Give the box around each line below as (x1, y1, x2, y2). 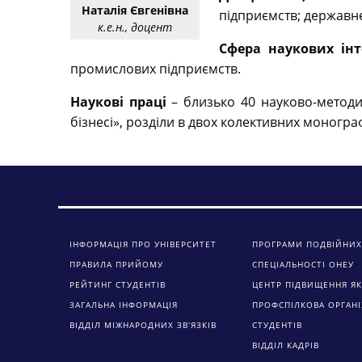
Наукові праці (70, 93, 166, 112)
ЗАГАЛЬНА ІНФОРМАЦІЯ (69, 299, 178, 311)
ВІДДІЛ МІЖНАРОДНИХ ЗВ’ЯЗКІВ (69, 319, 217, 331)
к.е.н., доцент (98, 19, 172, 36)
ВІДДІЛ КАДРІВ (252, 339, 319, 351)
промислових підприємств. (70, 60, 241, 78)
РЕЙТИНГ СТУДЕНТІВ (69, 279, 166, 291)
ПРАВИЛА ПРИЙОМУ (69, 259, 163, 271)
